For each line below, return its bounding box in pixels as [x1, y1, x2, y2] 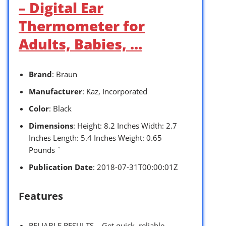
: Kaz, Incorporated [82, 86, 147, 96]
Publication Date [29, 161, 93, 172]
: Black [49, 103, 72, 114]
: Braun [52, 69, 77, 79]
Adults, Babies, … [19, 34, 142, 53]
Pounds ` [29, 144, 62, 155]
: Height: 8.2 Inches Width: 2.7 [73, 120, 177, 131]
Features [19, 189, 63, 203]
